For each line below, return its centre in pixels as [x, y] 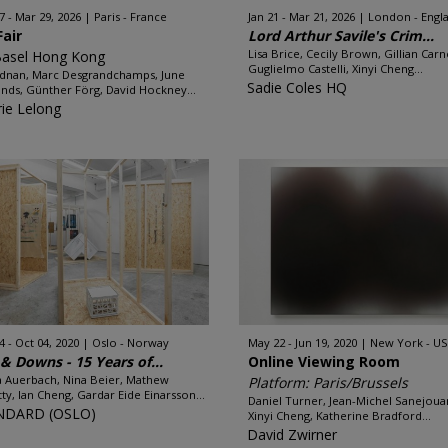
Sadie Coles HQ [297, 87]
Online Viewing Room [324, 361]
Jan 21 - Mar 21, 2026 [301, 16]
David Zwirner [292, 434]
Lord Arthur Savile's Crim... [341, 35]
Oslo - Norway [131, 342]
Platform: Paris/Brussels [328, 382]
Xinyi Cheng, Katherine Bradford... [339, 415]
